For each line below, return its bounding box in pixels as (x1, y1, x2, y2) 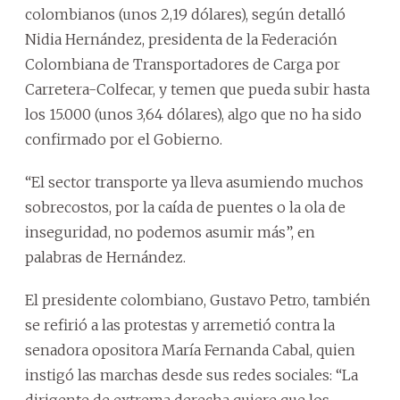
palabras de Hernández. (25, 247, 186, 266)
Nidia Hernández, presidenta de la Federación (25, 29, 337, 48)
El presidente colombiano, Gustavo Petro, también (25, 290, 371, 309)
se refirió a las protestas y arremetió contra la (25, 315, 335, 334)
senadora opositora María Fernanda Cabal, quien (25, 340, 355, 359)
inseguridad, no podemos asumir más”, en (25, 222, 315, 241)
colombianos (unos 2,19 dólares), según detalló (25, 4, 346, 23)
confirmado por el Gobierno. (25, 129, 222, 148)
